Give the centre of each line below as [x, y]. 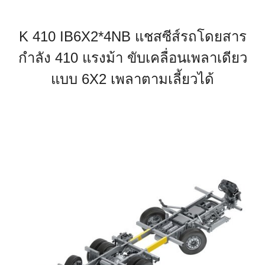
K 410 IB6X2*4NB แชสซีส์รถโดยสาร [132, 36]
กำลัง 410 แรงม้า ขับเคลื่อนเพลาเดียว [132, 58]
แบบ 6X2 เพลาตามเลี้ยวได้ [132, 79]
